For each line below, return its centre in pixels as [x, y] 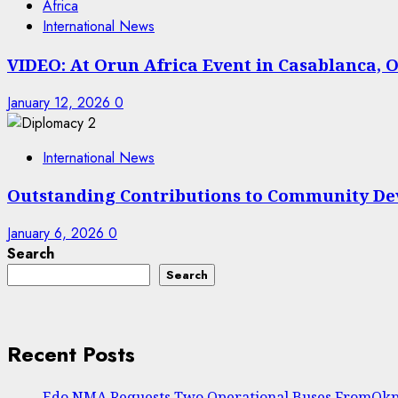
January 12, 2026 [61, 102]
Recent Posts [71, 354]
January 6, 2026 [58, 233]
